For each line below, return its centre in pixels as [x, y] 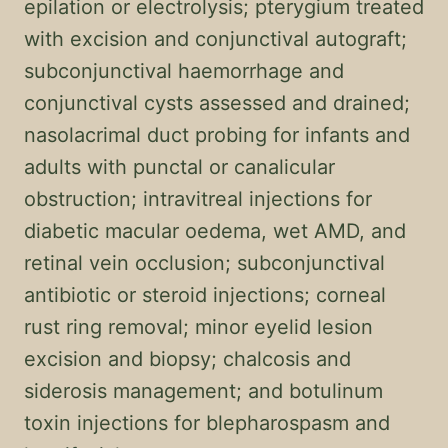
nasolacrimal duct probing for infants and [217, 135]
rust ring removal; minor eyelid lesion [198, 327]
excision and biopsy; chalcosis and [187, 359]
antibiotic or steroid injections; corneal [205, 295]
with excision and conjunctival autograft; [215, 39]
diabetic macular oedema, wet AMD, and [215, 231]
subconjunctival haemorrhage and [184, 71]
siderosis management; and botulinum [203, 391]
